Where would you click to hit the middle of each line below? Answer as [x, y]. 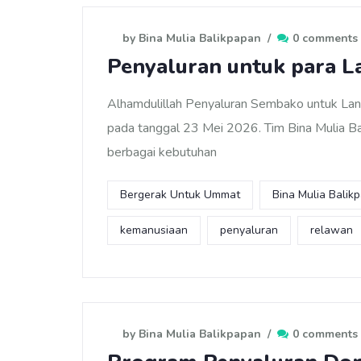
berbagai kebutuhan [162, 152]
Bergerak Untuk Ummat [180, 195]
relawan [332, 230]
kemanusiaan [154, 230]
